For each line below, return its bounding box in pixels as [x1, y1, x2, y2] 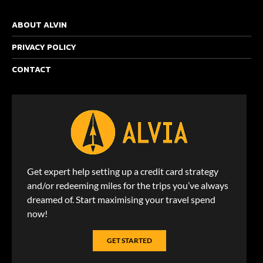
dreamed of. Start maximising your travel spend [27, 194, 215, 205]
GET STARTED [106, 236, 152, 245]
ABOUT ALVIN [12, 19, 67, 31]
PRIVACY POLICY [12, 41, 76, 53]
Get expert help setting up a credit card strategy [27, 166, 218, 177]
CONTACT [12, 63, 51, 76]
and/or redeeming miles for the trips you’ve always [27, 180, 228, 191]
